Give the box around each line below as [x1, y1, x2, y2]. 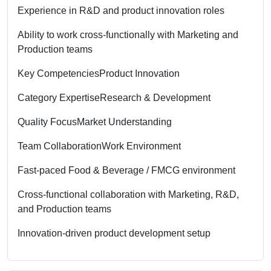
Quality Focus [18, 116, 77, 127]
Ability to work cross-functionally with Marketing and [18, 29, 238, 40]
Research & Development [100, 92, 211, 103]
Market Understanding [77, 116, 172, 127]
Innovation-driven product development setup [18, 227, 211, 238]
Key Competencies [18, 68, 99, 79]
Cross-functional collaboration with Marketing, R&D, [18, 189, 239, 200]
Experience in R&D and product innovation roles [18, 5, 224, 16]
